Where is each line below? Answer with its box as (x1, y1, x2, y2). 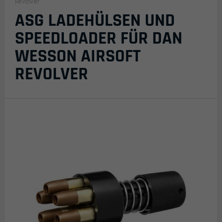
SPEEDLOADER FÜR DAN (15, 27, 182, 50)
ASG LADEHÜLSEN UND (15, 9, 175, 32)
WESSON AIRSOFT (15, 45, 141, 67)
